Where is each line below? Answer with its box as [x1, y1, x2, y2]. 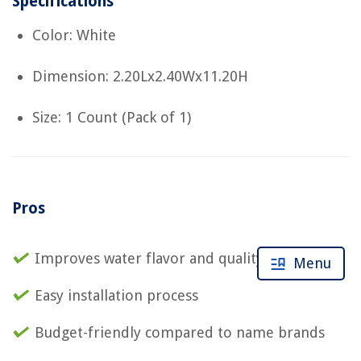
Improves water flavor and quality [35, 250, 263, 267]
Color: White [32, 27, 116, 44]
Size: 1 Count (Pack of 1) [32, 109, 191, 126]
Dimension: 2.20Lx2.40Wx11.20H [32, 68, 248, 85]
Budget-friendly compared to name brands [35, 324, 325, 341]
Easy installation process [35, 287, 198, 304]
